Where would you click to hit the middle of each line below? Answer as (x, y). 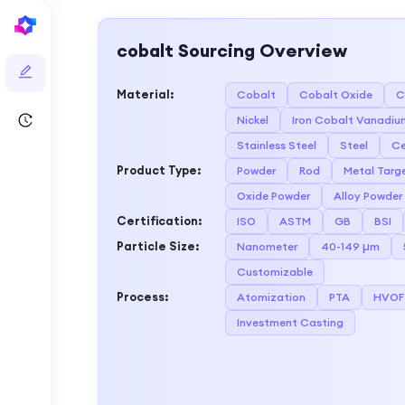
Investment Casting (290, 322)
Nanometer (267, 246)
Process (141, 297)
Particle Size (156, 246)
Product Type (157, 170)
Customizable (275, 272)
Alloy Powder (368, 196)
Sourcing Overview (260, 50)
